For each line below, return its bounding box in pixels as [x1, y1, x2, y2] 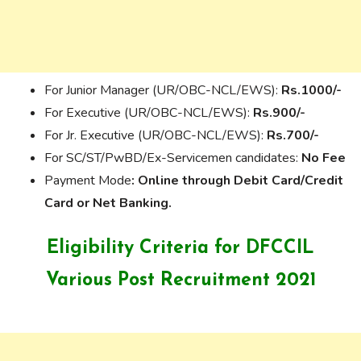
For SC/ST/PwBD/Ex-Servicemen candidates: [44, 149, 301, 167]
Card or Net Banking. [44, 194, 172, 212]
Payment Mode [44, 172, 131, 189]
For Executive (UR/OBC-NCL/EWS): [44, 104, 253, 122]
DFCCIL [246, 239, 314, 258]
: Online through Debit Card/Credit [131, 172, 343, 189]
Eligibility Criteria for [47, 239, 246, 258]
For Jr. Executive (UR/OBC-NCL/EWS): [44, 127, 267, 144]
